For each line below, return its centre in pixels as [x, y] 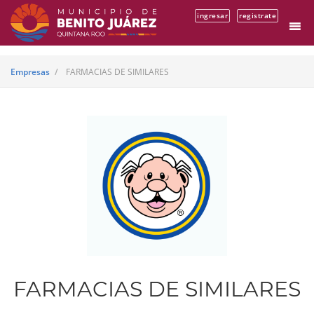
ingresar [212, 15]
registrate [258, 15]
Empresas [30, 72]
